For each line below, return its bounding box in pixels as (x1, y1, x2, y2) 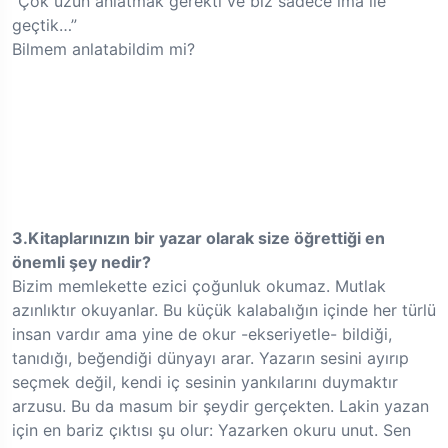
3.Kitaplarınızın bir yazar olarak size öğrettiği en (12, 228, 385, 249)
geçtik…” (12, 15, 77, 36)
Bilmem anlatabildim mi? (12, 39, 195, 60)
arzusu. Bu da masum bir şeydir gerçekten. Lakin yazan (12, 396, 429, 417)
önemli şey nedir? (12, 252, 151, 273)
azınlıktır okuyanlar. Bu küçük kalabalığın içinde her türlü (12, 300, 436, 321)
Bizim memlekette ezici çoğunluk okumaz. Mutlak (12, 276, 386, 297)
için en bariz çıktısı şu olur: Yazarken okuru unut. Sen (12, 420, 411, 441)
